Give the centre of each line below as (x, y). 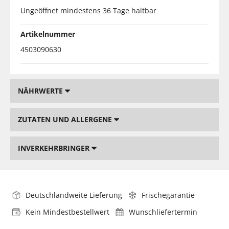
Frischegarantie (168, 195)
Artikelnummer (48, 34)
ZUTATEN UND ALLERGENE (66, 119)
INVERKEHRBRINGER (55, 148)
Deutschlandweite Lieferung (74, 195)
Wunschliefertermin (163, 212)
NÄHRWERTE (41, 90)
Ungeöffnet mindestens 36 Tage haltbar (88, 10)
